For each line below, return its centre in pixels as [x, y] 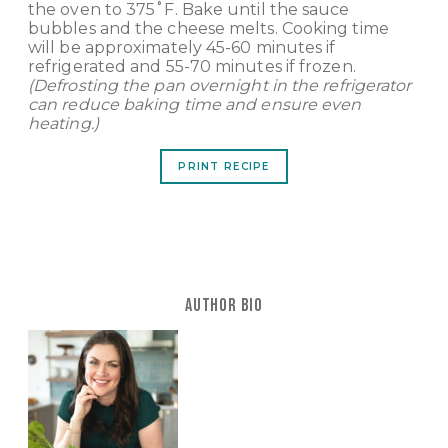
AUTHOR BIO [224, 306]
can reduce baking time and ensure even [195, 105]
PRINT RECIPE [224, 166]
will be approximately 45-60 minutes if [182, 48]
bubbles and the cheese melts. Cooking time [208, 29]
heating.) [63, 124]
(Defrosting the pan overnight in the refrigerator [220, 86]
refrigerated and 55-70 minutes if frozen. [192, 67]
